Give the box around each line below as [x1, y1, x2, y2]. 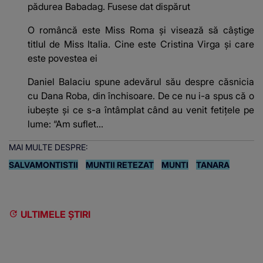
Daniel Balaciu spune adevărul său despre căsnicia [28, 75, 254, 87]
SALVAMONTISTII [9, 159, 78, 170]
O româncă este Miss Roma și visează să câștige [28, 23, 254, 36]
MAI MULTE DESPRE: [9, 141, 88, 152]
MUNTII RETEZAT [86, 159, 154, 170]
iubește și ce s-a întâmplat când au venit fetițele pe [28, 103, 254, 116]
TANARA [196, 159, 230, 170]
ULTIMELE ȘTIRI [21, 208, 90, 220]
